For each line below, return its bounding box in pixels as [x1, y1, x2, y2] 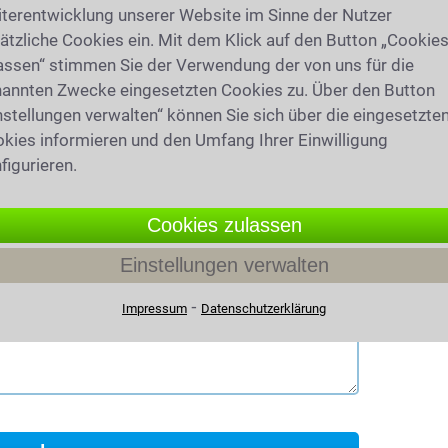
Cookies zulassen [146, 213, 302, 236]
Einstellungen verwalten [119, 253, 329, 276]
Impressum [122, 300, 187, 316]
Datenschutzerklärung [201, 300, 326, 316]
